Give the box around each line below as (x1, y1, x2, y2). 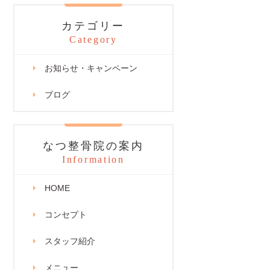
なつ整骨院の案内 (42, 140, 145, 152)
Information (61, 154, 125, 165)
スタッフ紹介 (44, 236, 95, 246)
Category (69, 34, 118, 45)
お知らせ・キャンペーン (44, 63, 137, 73)
